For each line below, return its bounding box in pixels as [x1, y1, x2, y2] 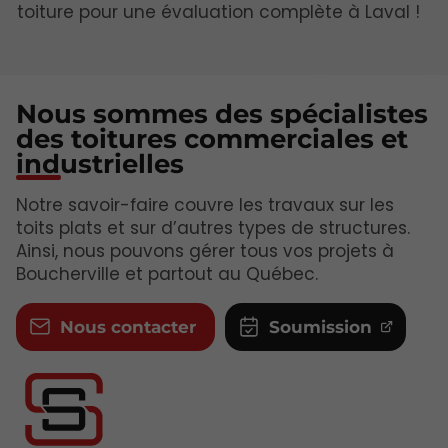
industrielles [16, 147, 184, 180]
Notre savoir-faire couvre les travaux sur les [16, 192, 394, 217]
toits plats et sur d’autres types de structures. [16, 215, 410, 240]
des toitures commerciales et [16, 122, 408, 155]
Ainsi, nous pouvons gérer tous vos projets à [16, 238, 394, 263]
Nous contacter [59, 316, 196, 337]
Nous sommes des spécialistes [16, 97, 428, 130]
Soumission [268, 316, 372, 337]
